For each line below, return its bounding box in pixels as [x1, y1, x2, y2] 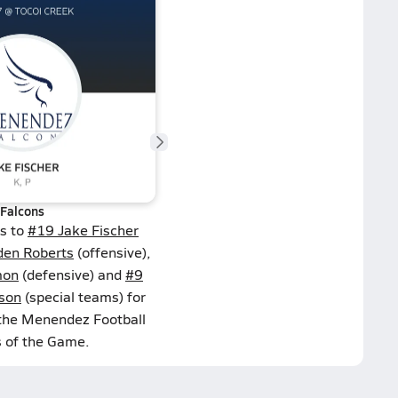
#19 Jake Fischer [28, 220, 139, 239]
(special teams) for [21, 287, 146, 306]
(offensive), [74, 243, 151, 261]
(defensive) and [19, 265, 125, 283]
